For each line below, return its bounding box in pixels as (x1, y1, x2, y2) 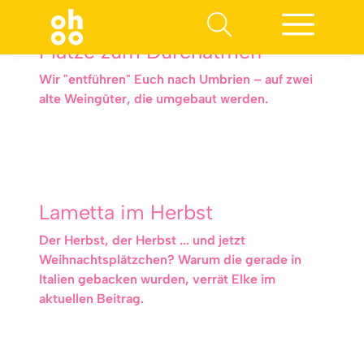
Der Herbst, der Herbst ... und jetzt (39, 232, 245, 248)
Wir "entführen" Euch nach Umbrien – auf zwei (39, 71, 313, 87)
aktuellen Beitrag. (39, 291, 144, 306)
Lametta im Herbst (39, 200, 213, 224)
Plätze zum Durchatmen (39, 39, 262, 63)
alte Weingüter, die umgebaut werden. (39, 91, 268, 106)
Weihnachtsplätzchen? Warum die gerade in (39, 252, 301, 267)
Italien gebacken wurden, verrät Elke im (39, 271, 275, 287)
